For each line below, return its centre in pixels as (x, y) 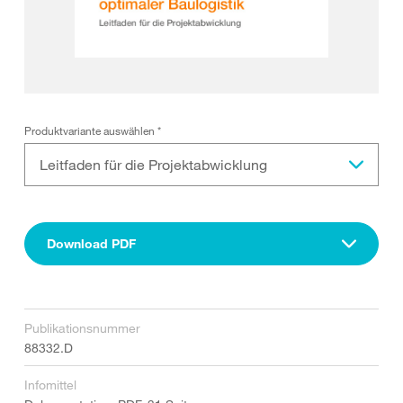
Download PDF (91, 243)
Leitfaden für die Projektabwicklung (153, 165)
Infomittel (50, 385)
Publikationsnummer (82, 328)
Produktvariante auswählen (91, 130)
